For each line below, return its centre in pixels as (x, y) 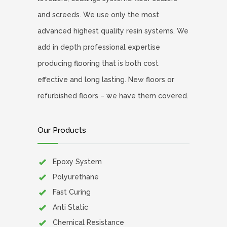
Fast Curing (72, 192)
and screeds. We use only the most (98, 14)
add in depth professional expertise (99, 47)
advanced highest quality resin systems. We (113, 31)
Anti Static (70, 207)
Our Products (62, 130)
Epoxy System (77, 161)
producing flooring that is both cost (98, 63)
